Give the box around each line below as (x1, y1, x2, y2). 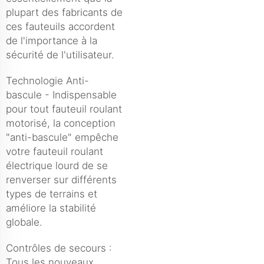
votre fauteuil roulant (6, 145, 103, 157)
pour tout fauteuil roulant (6, 103, 122, 115)
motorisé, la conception (6, 117, 115, 129)
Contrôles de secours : (6, 242, 112, 254)
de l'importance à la (6, 34, 97, 47)
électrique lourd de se (6, 159, 108, 171)
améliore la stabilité (6, 202, 96, 214)
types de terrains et (6, 187, 97, 200)
